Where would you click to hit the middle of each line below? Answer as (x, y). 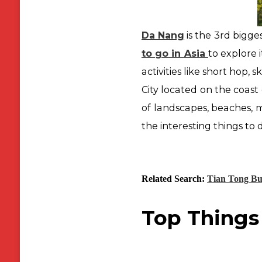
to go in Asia (175, 53)
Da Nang (163, 35)
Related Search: (173, 178)
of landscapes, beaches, (198, 108)
